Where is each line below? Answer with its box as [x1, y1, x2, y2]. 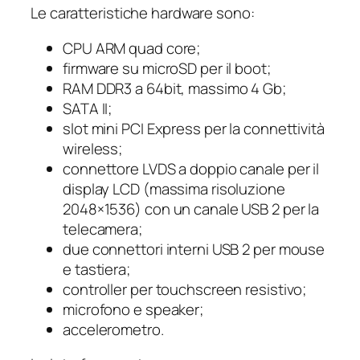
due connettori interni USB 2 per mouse [63, 238, 325, 260]
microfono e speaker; [63, 298, 203, 320]
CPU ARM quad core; [63, 37, 201, 59]
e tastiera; [63, 258, 130, 280]
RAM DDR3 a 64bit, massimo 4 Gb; [63, 77, 286, 99]
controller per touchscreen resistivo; [63, 278, 307, 300]
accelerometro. [63, 318, 164, 340]
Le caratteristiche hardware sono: [31, 2, 255, 24]
